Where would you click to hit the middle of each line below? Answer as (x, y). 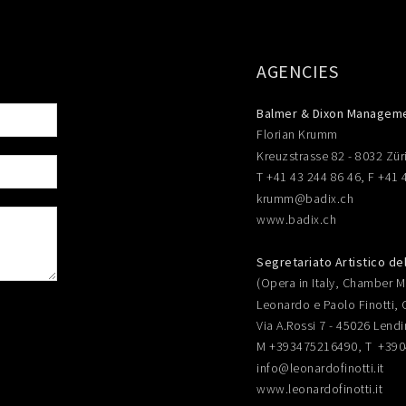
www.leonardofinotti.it (319, 389)
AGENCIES (297, 71)
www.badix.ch (296, 219)
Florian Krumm (297, 135)
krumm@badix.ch (305, 198)
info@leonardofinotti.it (320, 367)
